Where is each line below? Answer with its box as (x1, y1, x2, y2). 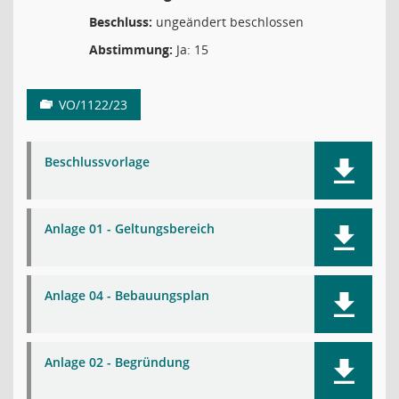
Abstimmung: (89, 41, 173, 58)
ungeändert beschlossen (152, 13, 304, 30)
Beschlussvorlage (45, 153, 150, 170)
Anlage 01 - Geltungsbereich (45, 220, 215, 237)
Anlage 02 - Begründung (45, 354, 190, 370)
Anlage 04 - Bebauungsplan (45, 287, 209, 304)
